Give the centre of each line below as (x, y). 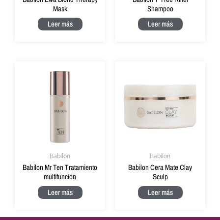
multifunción (60, 177)
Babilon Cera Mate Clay (160, 167)
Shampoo (160, 8)
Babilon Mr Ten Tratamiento (60, 167)
